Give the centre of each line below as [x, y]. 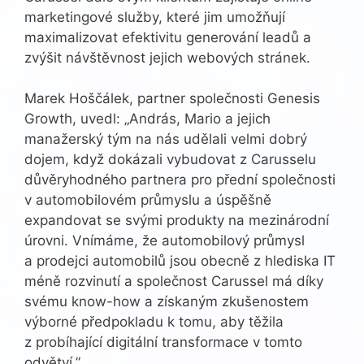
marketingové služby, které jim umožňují [155, 17]
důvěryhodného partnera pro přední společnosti [180, 180]
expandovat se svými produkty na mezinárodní [177, 221]
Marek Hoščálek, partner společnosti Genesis [172, 99]
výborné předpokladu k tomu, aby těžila [154, 322]
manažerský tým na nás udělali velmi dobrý [166, 139]
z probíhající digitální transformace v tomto [163, 342]
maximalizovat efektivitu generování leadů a [168, 37]
